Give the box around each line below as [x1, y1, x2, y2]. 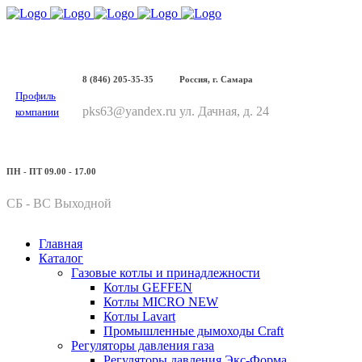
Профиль [15, 89, 56, 102]
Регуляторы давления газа [71, 338, 214, 352]
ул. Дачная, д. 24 [179, 103, 269, 118]
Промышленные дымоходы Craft [103, 323, 284, 338]
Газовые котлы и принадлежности [71, 265, 260, 280]
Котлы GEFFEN [103, 280, 192, 294]
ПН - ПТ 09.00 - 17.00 [6, 166, 96, 176]
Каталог [39, 250, 83, 265]
